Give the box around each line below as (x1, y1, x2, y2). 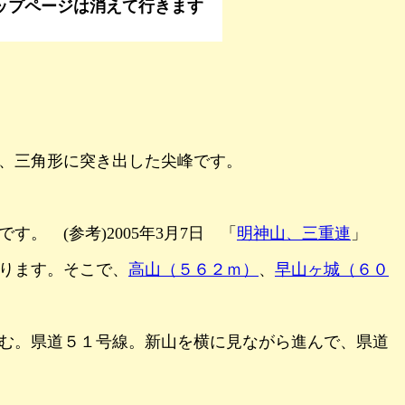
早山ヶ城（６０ (275, 259, 389, 278)
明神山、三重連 (237, 223, 351, 242)
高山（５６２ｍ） (128, 259, 259, 278)
